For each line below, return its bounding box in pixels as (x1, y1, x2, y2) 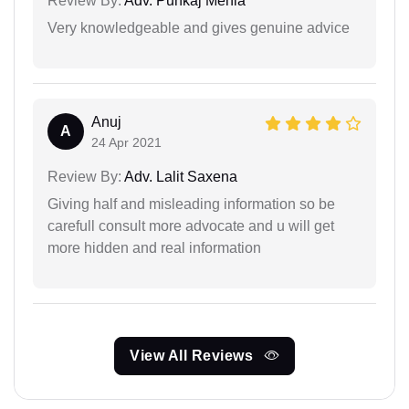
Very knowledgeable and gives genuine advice (47, 19, 350, 36)
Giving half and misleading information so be (47, 195, 335, 212)
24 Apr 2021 (91, 134, 162, 150)
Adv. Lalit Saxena (121, 168, 237, 184)
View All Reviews (130, 347, 257, 363)
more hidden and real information (47, 239, 261, 256)
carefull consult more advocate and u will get (47, 217, 334, 234)
